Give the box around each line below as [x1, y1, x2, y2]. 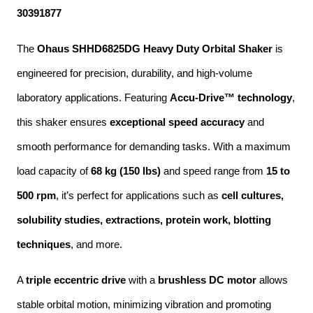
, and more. [71, 238, 122, 250]
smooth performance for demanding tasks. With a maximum [17, 140, 291, 152]
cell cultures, [221, 189, 284, 201]
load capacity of [17, 165, 91, 177]
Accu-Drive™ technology [170, 92, 292, 103]
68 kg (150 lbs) [91, 165, 161, 177]
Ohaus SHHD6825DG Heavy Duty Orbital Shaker [37, 43, 272, 54]
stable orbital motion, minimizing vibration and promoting [17, 298, 271, 310]
